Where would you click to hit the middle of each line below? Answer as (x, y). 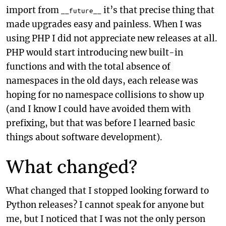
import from (34, 10)
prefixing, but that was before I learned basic (101, 123)
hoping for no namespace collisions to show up (105, 95)
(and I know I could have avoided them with (98, 109)
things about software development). (84, 137)
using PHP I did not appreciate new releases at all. (112, 38)
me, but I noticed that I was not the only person (106, 219)
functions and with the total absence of (88, 67)
